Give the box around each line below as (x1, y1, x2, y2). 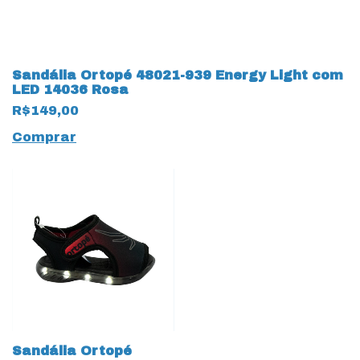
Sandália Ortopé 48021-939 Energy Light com (12, 68, 343, 82)
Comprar (12, 130, 76, 144)
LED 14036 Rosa (12, 83, 129, 96)
